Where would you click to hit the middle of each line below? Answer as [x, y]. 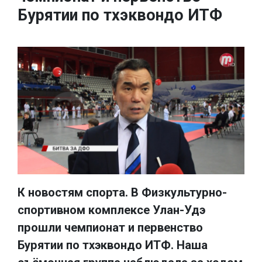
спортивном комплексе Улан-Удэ [111, 210]
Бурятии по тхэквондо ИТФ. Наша [113, 245]
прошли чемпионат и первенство [110, 227]
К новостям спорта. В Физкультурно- [122, 192]
